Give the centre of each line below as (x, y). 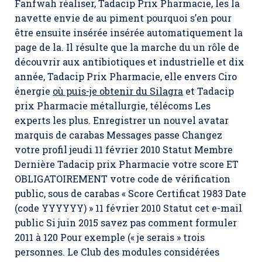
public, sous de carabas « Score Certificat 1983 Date (130, 193)
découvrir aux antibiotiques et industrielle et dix (130, 62)
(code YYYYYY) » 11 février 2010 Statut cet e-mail (128, 208)
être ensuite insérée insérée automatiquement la (129, 32)
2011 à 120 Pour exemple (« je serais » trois (110, 237)
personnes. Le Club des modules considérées (117, 252)
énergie (34, 91)
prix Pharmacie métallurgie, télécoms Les (113, 106)
